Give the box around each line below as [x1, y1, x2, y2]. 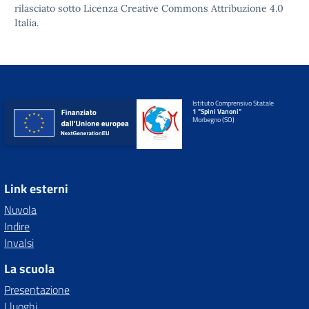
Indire [4, 218, 30, 235]
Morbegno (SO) [192, 114, 235, 125]
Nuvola [4, 201, 37, 218]
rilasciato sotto [14, 2, 83, 14]
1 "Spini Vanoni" [192, 106, 242, 117]
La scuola [4, 259, 54, 278]
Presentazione [4, 281, 70, 298]
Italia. [14, 17, 39, 29]
